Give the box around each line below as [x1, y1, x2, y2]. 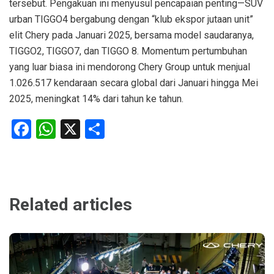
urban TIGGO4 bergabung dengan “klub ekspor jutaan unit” [9, 13, 253, 26]
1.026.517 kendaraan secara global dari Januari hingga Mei [9, 77, 258, 89]
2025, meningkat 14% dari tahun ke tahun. [9, 93, 183, 105]
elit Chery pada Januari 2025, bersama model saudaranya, [9, 29, 254, 42]
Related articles [9, 194, 132, 215]
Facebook [31, 117, 113, 141]
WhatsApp [56, 117, 144, 141]
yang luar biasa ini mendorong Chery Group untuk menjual [9, 61, 250, 73]
